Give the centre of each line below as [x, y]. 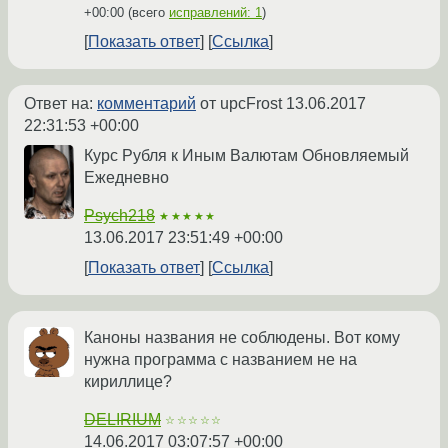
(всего [146, 13]
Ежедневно [126, 178]
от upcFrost [241, 104]
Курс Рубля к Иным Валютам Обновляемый [246, 156]
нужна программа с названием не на [220, 360]
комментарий [146, 104]
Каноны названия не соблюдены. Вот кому [242, 338]
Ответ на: [60, 104]
